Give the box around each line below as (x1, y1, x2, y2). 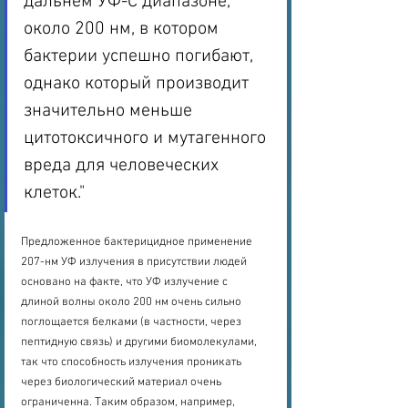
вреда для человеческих (24, 154, 223, 177)
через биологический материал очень (21, 374, 224, 390)
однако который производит (24, 72, 253, 95)
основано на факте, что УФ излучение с (21, 274, 230, 290)
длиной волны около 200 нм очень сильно (21, 294, 244, 310)
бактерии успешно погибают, (24, 45, 258, 67)
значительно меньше (24, 99, 197, 122)
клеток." (24, 181, 85, 204)
